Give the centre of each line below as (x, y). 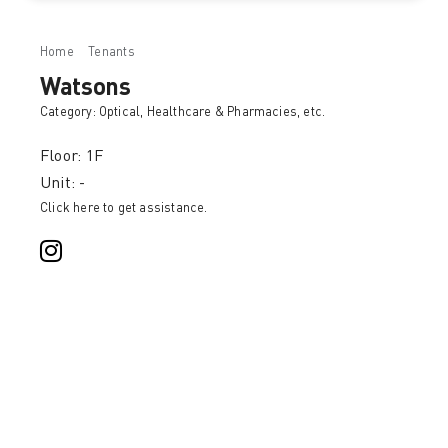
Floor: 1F (71, 157)
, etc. (311, 113)
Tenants (111, 53)
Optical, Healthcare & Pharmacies (198, 113)
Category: (69, 113)
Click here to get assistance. (123, 209)
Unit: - (62, 184)
